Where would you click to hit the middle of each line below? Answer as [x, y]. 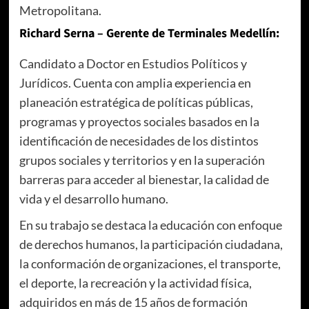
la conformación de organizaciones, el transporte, [150, 264]
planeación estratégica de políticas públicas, [136, 102]
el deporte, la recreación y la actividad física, [135, 283]
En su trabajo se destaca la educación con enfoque [150, 225]
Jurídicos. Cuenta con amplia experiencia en [135, 83]
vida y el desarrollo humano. [93, 199]
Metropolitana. [60, 11]
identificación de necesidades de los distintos [139, 141]
